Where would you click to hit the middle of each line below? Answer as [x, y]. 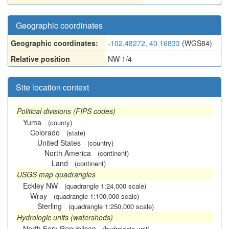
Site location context [52, 87]
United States [59, 143]
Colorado [45, 132]
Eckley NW [40, 186]
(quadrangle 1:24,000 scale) [105, 186]
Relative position [40, 59]
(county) [60, 122]
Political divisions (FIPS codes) [66, 111]
